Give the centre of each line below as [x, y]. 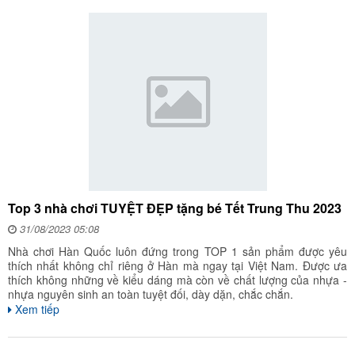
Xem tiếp [36, 309]
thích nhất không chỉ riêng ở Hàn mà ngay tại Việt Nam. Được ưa [177, 265]
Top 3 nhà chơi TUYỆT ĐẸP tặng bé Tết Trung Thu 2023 [175, 208]
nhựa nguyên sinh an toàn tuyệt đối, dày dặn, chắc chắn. [151, 294]
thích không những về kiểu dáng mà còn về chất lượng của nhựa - [177, 280]
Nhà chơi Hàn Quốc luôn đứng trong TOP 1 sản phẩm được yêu [177, 251]
